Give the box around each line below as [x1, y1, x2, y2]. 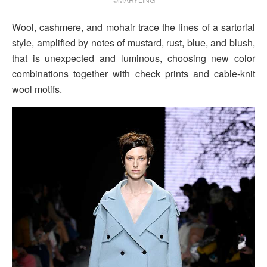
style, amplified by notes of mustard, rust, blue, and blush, [12, 36, 255, 50]
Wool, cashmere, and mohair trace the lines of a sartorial [12, 20, 255, 35]
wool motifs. [12, 82, 62, 97]
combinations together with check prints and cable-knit [12, 67, 255, 81]
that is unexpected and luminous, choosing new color [12, 51, 255, 66]
